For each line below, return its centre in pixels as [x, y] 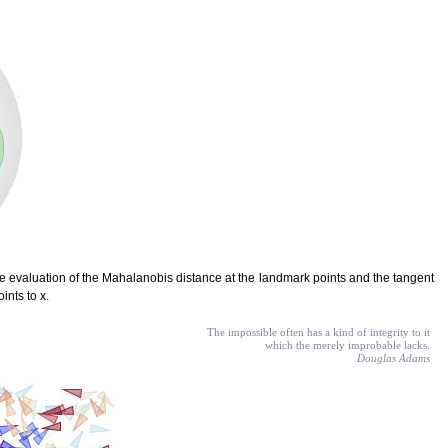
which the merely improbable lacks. [347, 345]
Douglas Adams [393, 358]
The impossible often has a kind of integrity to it [318, 332]
